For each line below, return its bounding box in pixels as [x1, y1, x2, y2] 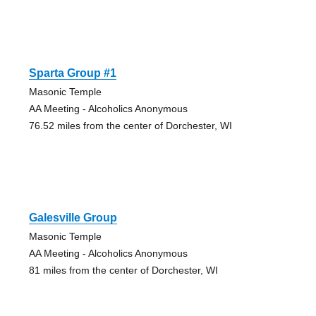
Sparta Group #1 [28, 66, 116, 79]
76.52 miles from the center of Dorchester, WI [28, 119, 232, 131]
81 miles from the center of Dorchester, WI [28, 264, 218, 276]
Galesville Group [28, 211, 117, 224]
